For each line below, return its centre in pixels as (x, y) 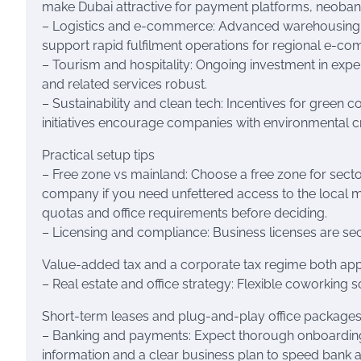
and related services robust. (124, 84)
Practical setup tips (98, 155)
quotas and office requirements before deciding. (185, 213)
